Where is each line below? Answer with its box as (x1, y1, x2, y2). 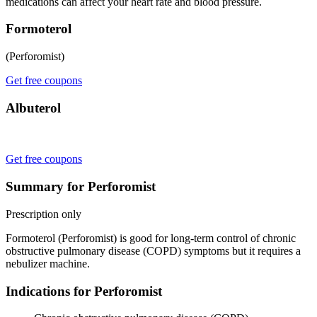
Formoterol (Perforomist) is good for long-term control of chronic (6, 231, 296, 244)
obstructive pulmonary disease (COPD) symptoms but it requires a (6, 244, 301, 257)
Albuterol (6, 100, 61, 115)
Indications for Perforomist (6, 283, 162, 299)
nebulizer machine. (6, 257, 90, 270)
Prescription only (6, 207, 81, 220)
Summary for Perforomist (6, 179, 156, 195)
